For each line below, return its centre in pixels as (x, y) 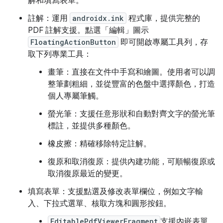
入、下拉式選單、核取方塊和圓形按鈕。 (100, 204)
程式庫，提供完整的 (163, 18)
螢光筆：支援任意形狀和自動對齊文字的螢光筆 (131, 114)
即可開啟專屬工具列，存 (163, 42)
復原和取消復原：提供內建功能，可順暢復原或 (131, 162)
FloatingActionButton (73, 42)
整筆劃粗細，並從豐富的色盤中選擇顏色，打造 (131, 84)
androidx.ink (98, 18)
